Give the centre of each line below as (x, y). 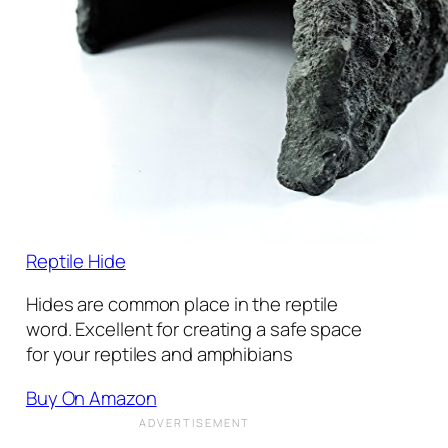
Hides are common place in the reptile (182, 304)
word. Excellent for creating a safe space (193, 329)
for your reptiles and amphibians (159, 354)
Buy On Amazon (91, 397)
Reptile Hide (75, 260)
